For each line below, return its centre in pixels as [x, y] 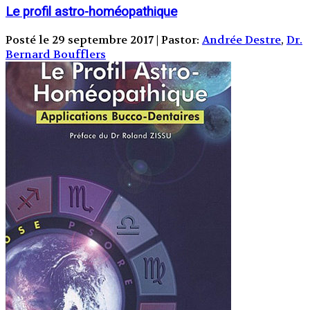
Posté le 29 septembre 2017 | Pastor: [104, 39]
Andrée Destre [241, 39]
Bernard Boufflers [56, 54]
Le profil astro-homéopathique [91, 12]
